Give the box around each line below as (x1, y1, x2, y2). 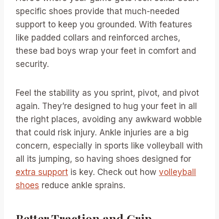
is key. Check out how (68, 167, 159, 177)
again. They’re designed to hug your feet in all (16, 101, 197, 111)
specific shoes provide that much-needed (16, 6, 179, 16)
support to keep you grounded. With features (16, 19, 192, 29)
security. (16, 59, 49, 69)
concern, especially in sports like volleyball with (16, 140, 203, 151)
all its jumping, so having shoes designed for (16, 153, 191, 164)
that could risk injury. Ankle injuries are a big (16, 127, 189, 137)
